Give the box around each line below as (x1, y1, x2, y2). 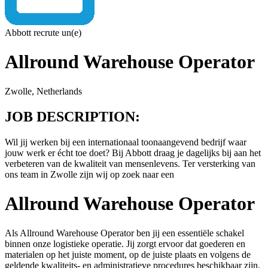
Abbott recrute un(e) (5, 28, 81, 38)
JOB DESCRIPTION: (5, 108, 140, 124)
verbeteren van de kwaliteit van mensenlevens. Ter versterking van (5, 158, 255, 169)
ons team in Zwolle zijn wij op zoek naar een (5, 169, 174, 179)
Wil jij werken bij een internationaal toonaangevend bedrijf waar (5, 136, 246, 147)
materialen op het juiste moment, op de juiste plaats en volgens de (5, 249, 251, 260)
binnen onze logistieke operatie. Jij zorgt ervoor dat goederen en (5, 238, 245, 249)
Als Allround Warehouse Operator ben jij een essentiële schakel (5, 227, 244, 238)
